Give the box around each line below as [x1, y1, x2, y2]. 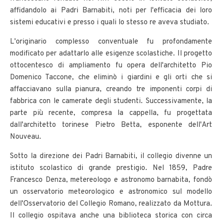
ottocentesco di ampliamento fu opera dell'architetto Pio [10, 60, 212, 70]
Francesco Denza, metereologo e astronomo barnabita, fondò [10, 175, 212, 185]
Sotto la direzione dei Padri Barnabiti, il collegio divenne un [10, 151, 212, 161]
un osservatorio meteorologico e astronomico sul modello [10, 187, 212, 197]
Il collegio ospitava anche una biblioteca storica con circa [10, 211, 212, 221]
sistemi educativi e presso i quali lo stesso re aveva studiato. [10, 17, 209, 27]
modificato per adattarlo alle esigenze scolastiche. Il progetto [10, 49, 212, 58]
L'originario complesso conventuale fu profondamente [10, 37, 212, 47]
